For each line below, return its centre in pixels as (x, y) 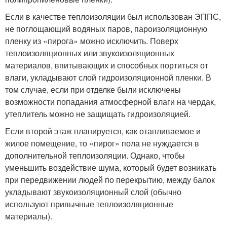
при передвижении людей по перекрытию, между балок (110, 180)
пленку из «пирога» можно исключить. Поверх (92, 41)
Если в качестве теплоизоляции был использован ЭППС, (113, 16)
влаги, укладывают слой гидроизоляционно (87, 77)
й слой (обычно (153, 192)
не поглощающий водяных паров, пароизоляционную (106, 29)
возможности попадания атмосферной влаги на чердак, (110, 102)
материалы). (29, 216)
